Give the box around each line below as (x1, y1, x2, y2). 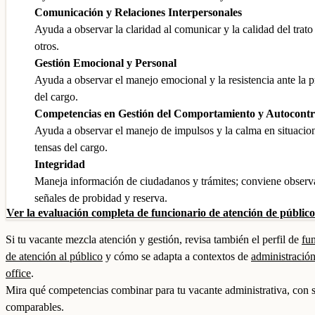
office (6, 267, 31, 279)
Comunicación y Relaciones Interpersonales (34, 6, 242, 18)
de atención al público (6, 250, 103, 262)
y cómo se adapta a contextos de (103, 250, 251, 262)
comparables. (6, 301, 64, 313)
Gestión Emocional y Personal (34, 57, 176, 69)
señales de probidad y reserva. (34, 192, 167, 204)
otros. (34, 40, 59, 52)
